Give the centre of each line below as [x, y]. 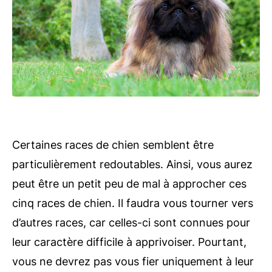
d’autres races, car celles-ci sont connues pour [131, 223]
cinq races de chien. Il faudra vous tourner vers [133, 203]
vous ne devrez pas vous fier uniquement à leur [133, 261]
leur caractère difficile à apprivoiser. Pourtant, [129, 242]
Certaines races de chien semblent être [113, 145]
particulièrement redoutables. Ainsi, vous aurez [132, 164]
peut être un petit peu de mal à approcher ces [129, 184]
